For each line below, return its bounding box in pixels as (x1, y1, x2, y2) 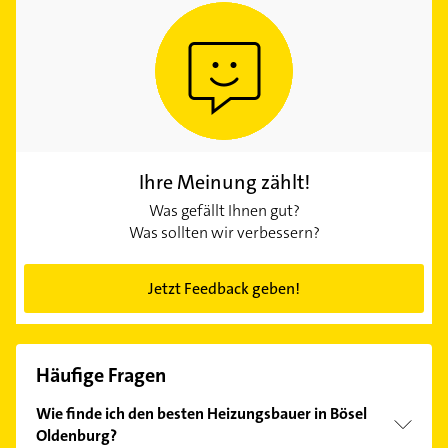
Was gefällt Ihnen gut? (148, 200, 300, 222)
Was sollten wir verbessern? (128, 222, 320, 244)
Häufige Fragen (36, 362, 166, 389)
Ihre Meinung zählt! (138, 169, 310, 196)
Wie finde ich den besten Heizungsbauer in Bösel (36, 403, 367, 425)
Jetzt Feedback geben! (148, 278, 300, 300)
